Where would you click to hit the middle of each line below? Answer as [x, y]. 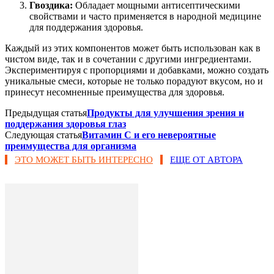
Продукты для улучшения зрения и [165, 113]
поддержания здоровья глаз [65, 124]
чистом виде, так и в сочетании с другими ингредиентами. [128, 59]
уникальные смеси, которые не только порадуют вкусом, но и [134, 81]
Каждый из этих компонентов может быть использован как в [133, 48]
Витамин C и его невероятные [149, 135]
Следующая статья [43, 135]
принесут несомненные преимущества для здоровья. [115, 92]
